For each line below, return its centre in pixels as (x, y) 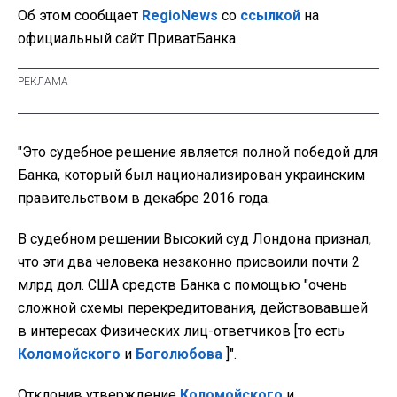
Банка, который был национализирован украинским (191, 175)
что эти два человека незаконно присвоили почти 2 (189, 261)
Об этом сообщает (80, 15)
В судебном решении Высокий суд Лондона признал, (195, 238)
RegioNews (180, 15)
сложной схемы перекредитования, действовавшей (193, 307)
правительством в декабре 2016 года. (144, 198)
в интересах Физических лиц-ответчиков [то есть (181, 331)
